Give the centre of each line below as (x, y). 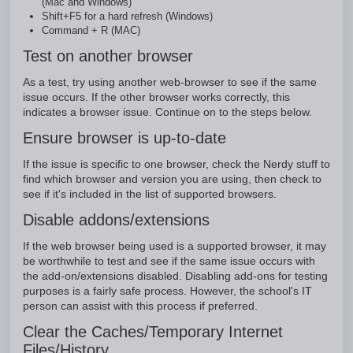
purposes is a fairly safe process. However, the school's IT (167, 291)
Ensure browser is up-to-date (124, 138)
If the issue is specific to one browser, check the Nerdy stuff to (176, 164)
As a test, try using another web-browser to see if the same (170, 82)
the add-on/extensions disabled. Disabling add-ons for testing (175, 276)
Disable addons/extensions (116, 220)
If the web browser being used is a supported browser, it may (175, 246)
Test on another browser (108, 56)
